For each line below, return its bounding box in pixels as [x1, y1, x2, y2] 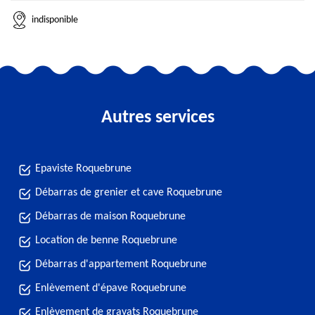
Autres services [101, 108, 214, 127]
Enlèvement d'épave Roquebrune [35, 283, 186, 294]
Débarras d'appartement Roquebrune [35, 259, 207, 270]
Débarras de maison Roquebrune [35, 211, 186, 222]
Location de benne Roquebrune [35, 235, 177, 246]
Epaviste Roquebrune [35, 163, 131, 174]
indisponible [32, 14, 78, 25]
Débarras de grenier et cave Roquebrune [35, 187, 222, 198]
